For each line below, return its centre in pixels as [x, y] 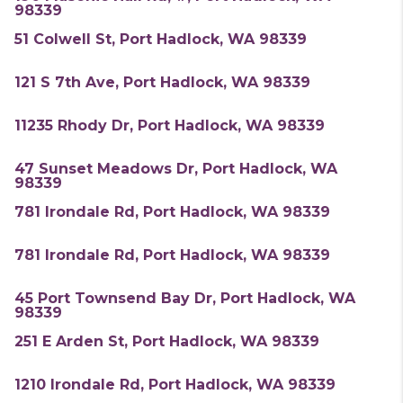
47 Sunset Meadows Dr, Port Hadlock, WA [176, 169]
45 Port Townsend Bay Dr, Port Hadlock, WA [185, 298]
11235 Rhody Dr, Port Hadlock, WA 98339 [170, 125]
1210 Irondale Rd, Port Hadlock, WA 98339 [175, 385]
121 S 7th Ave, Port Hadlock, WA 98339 [162, 82]
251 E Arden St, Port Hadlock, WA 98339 [167, 341]
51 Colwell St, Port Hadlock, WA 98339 [161, 39]
